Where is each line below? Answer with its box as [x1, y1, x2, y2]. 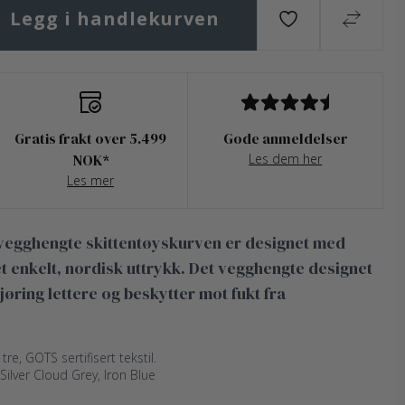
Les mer [67, 172, 114, 189]
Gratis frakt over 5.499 [14, 128, 166, 148]
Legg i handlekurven [10, 6, 220, 31]
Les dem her [249, 150, 323, 167]
